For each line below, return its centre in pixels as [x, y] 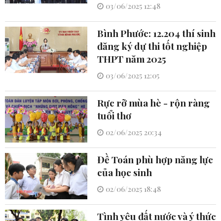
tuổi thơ [114, 116]
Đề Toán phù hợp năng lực [155, 160]
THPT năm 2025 [131, 59]
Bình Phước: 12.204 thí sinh [156, 33]
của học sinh [124, 172]
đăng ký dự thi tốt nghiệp [152, 46]
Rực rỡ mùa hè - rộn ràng [153, 103]
